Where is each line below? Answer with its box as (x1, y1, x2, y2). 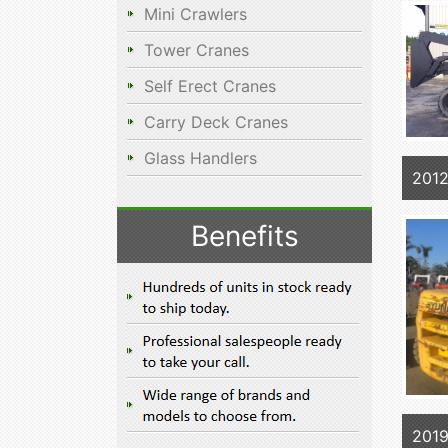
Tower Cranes (144, 39, 249, 60)
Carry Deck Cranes (144, 111, 288, 132)
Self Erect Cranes (144, 75, 276, 96)
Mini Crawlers (144, 3, 247, 24)
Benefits (190, 218, 299, 253)
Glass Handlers (144, 147, 257, 168)
